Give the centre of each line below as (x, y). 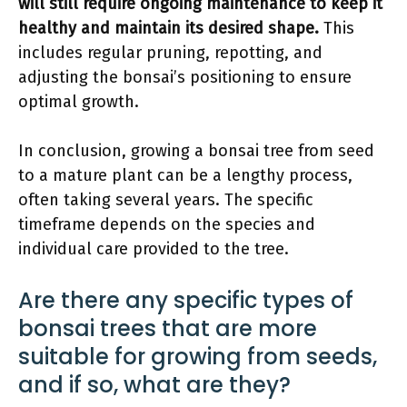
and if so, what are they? (154, 385)
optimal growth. (79, 102)
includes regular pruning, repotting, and (170, 53)
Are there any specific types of (186, 300)
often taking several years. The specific (166, 200)
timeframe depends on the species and (167, 224)
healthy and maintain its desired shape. (169, 28)
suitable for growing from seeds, (198, 357)
